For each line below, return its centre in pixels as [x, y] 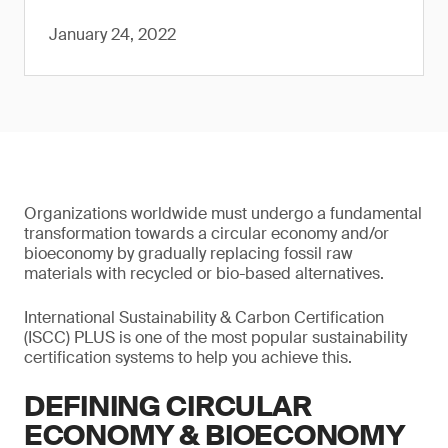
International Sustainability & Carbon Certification [204, 317]
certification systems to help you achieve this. [188, 357]
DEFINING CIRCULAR [168, 406]
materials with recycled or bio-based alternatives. [204, 273]
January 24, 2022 [112, 34]
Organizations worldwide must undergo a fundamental [223, 213]
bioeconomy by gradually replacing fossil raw [188, 253]
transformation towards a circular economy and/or [206, 233]
